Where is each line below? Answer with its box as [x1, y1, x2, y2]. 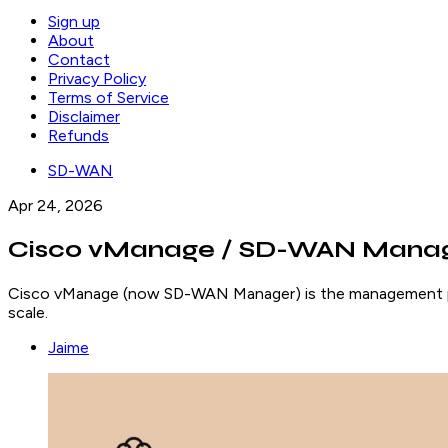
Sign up [48, 12, 100, 31]
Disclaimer [48, 107, 120, 126]
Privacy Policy [48, 69, 146, 88]
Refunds [48, 126, 109, 145]
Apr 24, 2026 [8, 196, 103, 215]
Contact [48, 50, 110, 69]
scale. [8, 302, 48, 322]
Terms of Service [48, 88, 169, 107]
